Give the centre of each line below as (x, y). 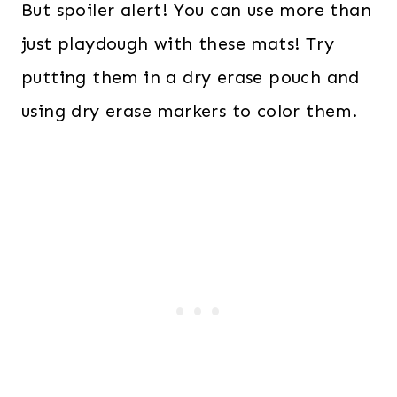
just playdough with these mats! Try (178, 44)
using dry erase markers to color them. (190, 111)
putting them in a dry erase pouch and (191, 78)
